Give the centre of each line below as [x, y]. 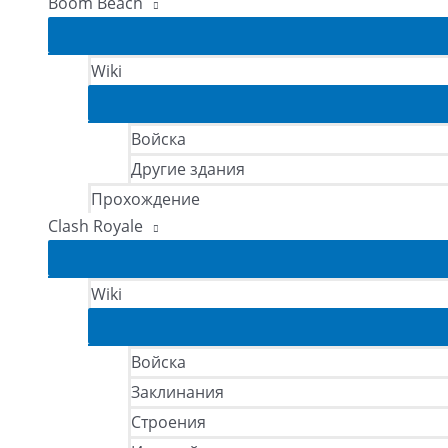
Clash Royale [95, 226]
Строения [168, 422]
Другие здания [188, 169]
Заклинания [177, 392]
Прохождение [145, 199]
